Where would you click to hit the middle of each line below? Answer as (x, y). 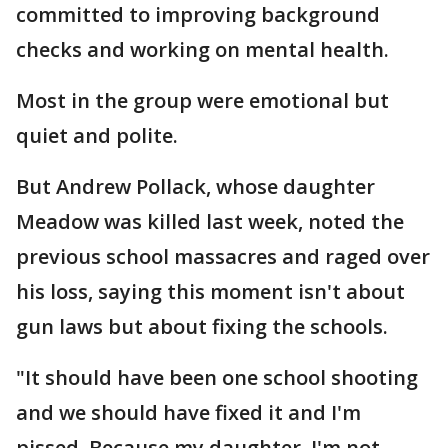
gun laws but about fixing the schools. (202, 326)
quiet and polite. (97, 135)
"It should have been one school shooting (217, 377)
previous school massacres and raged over (223, 256)
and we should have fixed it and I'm (188, 412)
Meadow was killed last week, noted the (210, 221)
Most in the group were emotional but (202, 100)
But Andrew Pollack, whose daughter (195, 186)
